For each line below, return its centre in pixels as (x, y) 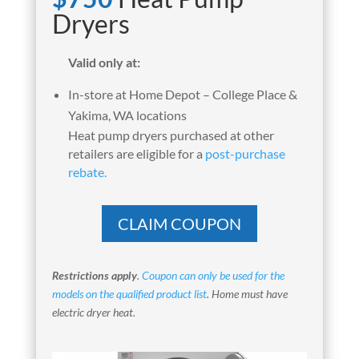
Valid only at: (104, 62)
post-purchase (245, 153)
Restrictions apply (94, 275)
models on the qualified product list (129, 293)
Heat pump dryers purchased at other (171, 135)
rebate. (87, 171)
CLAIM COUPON (179, 223)
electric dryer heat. (93, 312)
